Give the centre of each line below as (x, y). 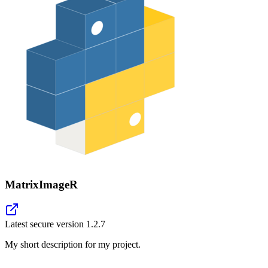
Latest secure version (45, 224)
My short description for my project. (73, 245)
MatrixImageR (41, 184)
